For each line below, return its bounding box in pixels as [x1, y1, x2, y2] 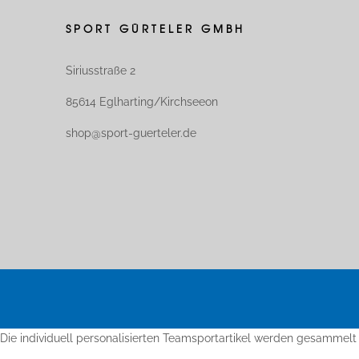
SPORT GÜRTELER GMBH [66, 20, 245, 36]
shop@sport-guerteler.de [66, 126, 196, 139]
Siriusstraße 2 [66, 63, 135, 77]
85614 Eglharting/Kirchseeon [66, 95, 218, 108]
